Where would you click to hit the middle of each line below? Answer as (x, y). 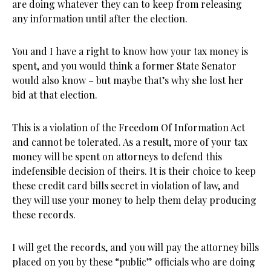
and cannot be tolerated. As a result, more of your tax (130, 142)
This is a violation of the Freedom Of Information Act (129, 127)
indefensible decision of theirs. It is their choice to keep (134, 171)
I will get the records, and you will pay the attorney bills (135, 247)
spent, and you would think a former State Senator (124, 66)
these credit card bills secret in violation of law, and (126, 185)
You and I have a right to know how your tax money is (130, 51)
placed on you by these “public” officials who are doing (134, 262)
